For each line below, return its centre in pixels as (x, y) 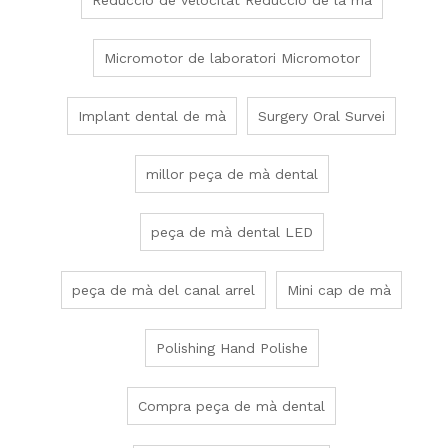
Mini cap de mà (339, 290)
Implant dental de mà (152, 116)
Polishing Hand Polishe (231, 348)
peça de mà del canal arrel (163, 290)
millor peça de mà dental (231, 174)
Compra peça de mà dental (231, 406)
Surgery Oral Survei (321, 116)
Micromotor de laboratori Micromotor (231, 58)
